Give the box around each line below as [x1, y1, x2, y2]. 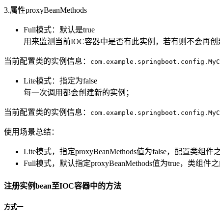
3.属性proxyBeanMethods [4, 6, 87, 15]
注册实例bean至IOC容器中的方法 [4, 181, 121, 190]
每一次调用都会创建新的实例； [24, 88, 134, 97]
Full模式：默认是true [24, 26, 95, 34]
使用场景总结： [4, 128, 59, 137]
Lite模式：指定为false [24, 77, 97, 85]
